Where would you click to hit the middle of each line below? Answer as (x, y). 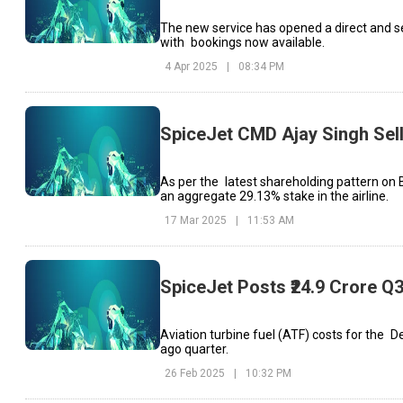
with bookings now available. (242, 43)
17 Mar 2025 (196, 220)
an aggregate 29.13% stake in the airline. (274, 196)
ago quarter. (194, 349)
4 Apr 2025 (191, 67)
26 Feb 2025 (195, 374)
